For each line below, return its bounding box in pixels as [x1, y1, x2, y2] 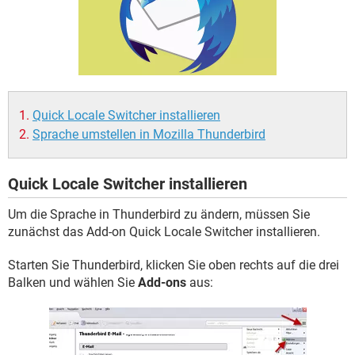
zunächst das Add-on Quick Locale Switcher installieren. [8, 224, 320, 239]
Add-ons [138, 275, 186, 290]
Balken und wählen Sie [8, 275, 138, 290]
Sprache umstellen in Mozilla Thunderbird [32, 127, 265, 142]
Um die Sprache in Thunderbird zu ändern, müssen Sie [8, 207, 310, 222]
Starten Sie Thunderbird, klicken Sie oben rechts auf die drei [8, 258, 339, 273]
